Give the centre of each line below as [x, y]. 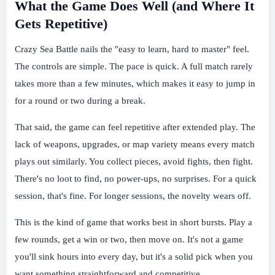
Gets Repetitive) [61, 24]
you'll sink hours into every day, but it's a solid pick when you [134, 257]
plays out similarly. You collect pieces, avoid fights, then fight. [134, 162]
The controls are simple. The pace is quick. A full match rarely [134, 67]
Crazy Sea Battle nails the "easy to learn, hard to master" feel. [132, 49]
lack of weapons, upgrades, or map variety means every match [135, 145]
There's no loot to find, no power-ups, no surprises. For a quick [136, 179]
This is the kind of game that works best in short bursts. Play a [134, 223]
